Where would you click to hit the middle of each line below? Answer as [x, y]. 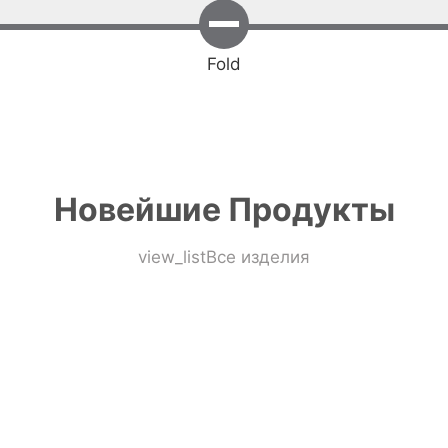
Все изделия [258, 257]
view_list [172, 257]
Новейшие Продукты [224, 210]
